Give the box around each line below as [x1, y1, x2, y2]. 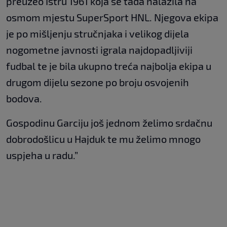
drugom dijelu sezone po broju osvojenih [6, 75, 189, 88]
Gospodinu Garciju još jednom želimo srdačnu [6, 116, 212, 129]
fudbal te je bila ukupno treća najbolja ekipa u [6, 59, 211, 72]
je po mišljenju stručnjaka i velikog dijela [6, 27, 189, 40]
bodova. [6, 92, 42, 104]
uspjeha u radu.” [6, 148, 78, 161]
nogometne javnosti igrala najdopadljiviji [6, 43, 193, 56]
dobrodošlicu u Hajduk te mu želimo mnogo [6, 132, 201, 145]
